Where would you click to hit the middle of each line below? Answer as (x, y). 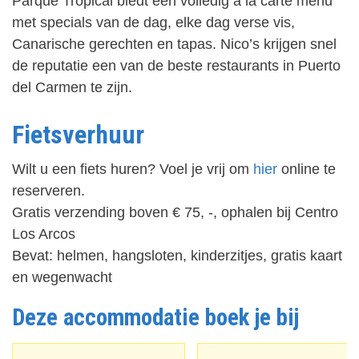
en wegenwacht (62, 276)
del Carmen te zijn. (72, 87)
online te (307, 168)
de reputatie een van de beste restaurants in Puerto (176, 66)
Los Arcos (44, 233)
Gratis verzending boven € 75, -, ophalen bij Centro (175, 212)
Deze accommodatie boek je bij (155, 317)
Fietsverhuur (78, 134)
